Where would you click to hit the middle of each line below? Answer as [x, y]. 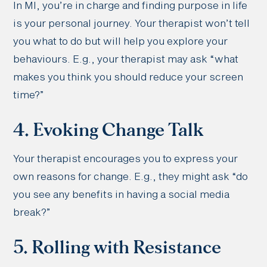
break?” [32, 213]
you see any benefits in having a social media [122, 195]
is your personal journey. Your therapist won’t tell [132, 24]
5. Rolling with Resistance [117, 247]
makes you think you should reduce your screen [128, 77]
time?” [29, 95]
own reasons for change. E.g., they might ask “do [131, 177]
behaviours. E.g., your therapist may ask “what [126, 60]
